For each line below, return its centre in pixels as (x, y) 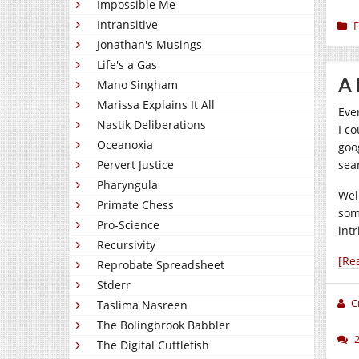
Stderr (114, 285)
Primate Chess (135, 205)
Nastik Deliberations (151, 125)
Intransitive (127, 24)
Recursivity (126, 245)
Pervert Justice (135, 165)
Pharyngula (127, 185)
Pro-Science (128, 225)
